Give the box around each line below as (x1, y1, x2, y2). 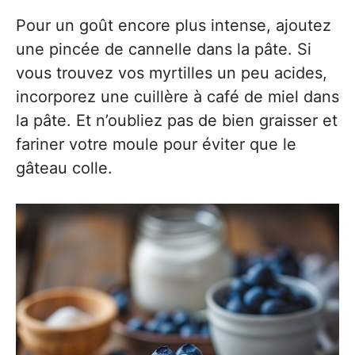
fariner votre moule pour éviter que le (16, 135, 296, 155)
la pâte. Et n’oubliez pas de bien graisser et (16, 111, 338, 131)
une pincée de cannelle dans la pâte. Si (16, 40, 311, 59)
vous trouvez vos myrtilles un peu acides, (16, 63, 327, 83)
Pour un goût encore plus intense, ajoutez (16, 16, 331, 36)
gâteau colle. (16, 158, 113, 178)
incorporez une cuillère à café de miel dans (16, 87, 339, 107)
